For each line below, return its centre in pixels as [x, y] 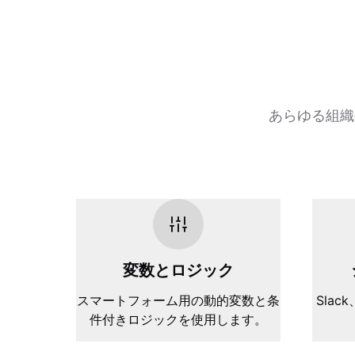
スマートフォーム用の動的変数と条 [178, 300]
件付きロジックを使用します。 [178, 319]
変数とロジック [178, 270]
